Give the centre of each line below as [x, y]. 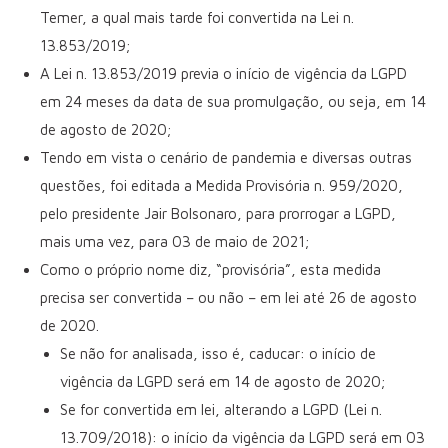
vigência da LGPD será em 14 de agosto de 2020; [222, 381]
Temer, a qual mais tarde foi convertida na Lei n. [197, 17]
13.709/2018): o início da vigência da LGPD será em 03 [242, 437]
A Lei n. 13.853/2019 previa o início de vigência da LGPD [223, 73]
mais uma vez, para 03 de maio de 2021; [174, 241]
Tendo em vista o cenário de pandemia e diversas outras [226, 157]
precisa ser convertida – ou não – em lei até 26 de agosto [228, 297]
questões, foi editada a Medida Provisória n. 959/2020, [221, 185]
